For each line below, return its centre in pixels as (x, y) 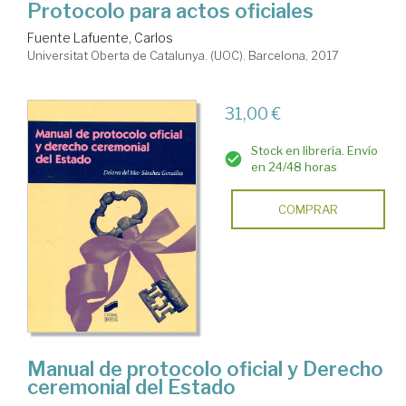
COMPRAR (308, 210)
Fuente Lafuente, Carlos (100, 38)
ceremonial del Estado (131, 387)
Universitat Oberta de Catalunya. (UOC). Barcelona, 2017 (183, 56)
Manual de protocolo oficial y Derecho (205, 368)
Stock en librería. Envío (314, 151)
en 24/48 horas (294, 167)
